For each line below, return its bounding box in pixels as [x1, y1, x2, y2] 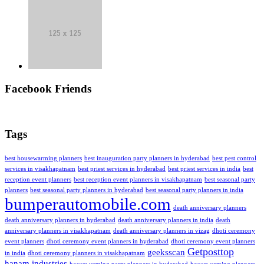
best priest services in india [168, 166, 240, 173]
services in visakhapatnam [5, 166, 75, 173]
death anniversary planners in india [118, 217, 213, 224]
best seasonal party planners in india [146, 187, 243, 194]
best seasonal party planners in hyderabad [30, 187, 143, 194]
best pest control [212, 155, 256, 162]
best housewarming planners [5, 155, 82, 162]
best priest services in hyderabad [78, 166, 166, 173]
